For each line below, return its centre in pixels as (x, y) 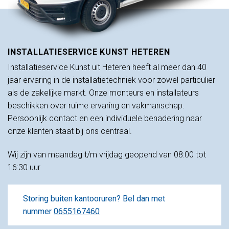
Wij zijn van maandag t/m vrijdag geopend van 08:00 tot (107, 155)
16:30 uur (24, 168)
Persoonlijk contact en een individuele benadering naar (105, 119)
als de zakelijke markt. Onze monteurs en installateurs (103, 93)
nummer (38, 211)
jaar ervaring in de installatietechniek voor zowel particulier (111, 80)
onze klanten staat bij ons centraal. (71, 131)
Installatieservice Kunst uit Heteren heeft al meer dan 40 (107, 67)
